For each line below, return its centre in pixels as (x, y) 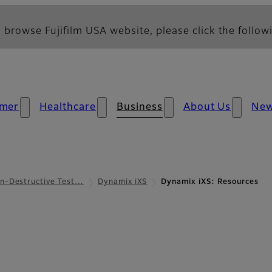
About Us (207, 107)
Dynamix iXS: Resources (210, 182)
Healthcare (68, 107)
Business (140, 107)
